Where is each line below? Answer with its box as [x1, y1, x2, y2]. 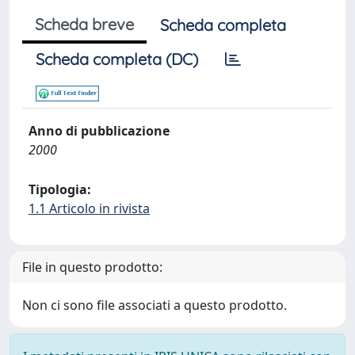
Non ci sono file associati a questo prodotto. [22, 296, 287, 314]
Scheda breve [35, 14, 134, 34]
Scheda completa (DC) [36, 49, 198, 69]
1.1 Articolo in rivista [29, 200, 150, 217]
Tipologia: [29, 181, 91, 198]
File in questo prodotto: [22, 258, 162, 276]
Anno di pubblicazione [29, 122, 170, 139]
